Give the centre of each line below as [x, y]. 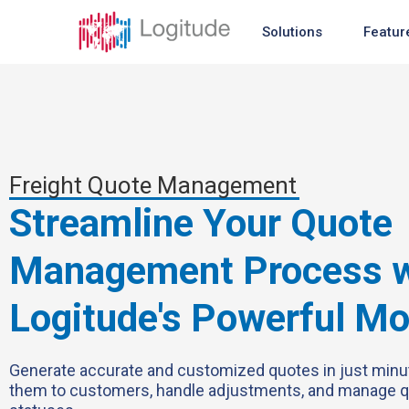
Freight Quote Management [153, 185]
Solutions [292, 32]
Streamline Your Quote [201, 223]
